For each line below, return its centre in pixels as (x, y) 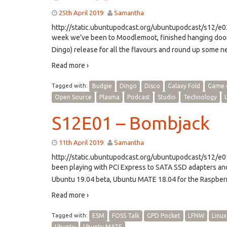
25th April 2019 (81, 13)
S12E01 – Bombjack (131, 123)
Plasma (109, 97)
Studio (167, 97)
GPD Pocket (164, 216)
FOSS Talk (126, 216)
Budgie (102, 86)
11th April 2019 (81, 142)
